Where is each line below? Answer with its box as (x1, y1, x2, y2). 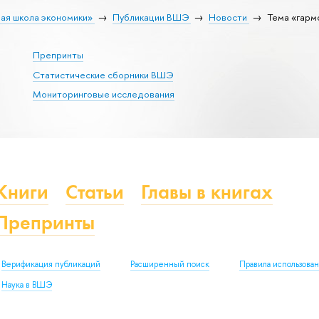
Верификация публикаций (1, 258, 100, 270)
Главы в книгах (141, 179, 273, 204)
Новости (208, 10, 247, 23)
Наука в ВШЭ (1, 278, 52, 291)
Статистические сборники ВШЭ (32, 68, 173, 81)
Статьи (66, 179, 124, 204)
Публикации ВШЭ (112, 10, 189, 23)
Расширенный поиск (130, 258, 209, 270)
